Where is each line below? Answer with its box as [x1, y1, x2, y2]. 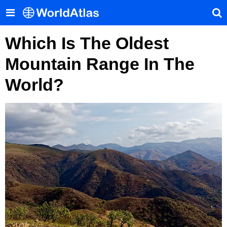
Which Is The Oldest [5, 33, 169, 53]
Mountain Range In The [5, 54, 195, 73]
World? [5, 75, 64, 94]
